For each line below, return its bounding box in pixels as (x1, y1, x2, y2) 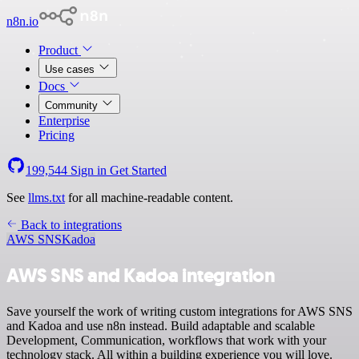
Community (45, 99, 101, 111)
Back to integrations (18, 218, 122, 232)
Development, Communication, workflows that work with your (6, 333, 326, 347)
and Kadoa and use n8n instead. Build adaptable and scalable (6, 318, 315, 333)
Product (38, 43, 81, 57)
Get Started (110, 163, 167, 177)
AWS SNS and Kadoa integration (6, 262, 276, 288)
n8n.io (6, 14, 38, 28)
